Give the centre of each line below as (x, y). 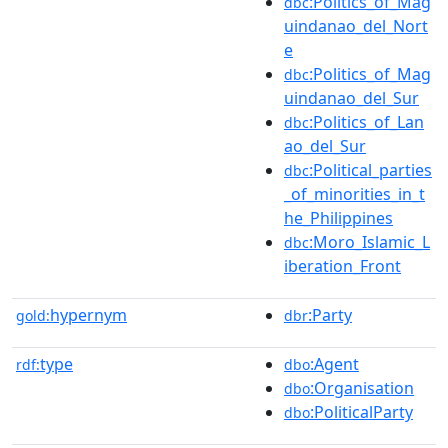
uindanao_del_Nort (356, 25)
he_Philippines (338, 217)
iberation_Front (342, 265)
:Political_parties (370, 169)
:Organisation (362, 387)
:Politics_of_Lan (366, 121)
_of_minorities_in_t (354, 193)
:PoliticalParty (361, 411)
